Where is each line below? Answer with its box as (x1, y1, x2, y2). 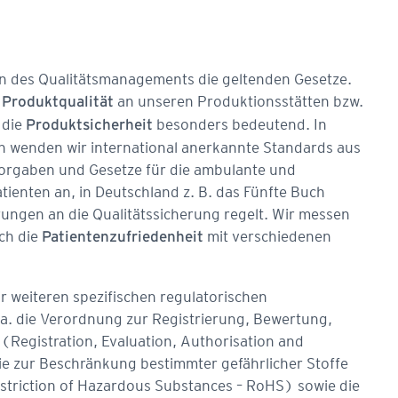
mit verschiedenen (203, 227, 331, 245)
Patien (42, 230, 86, 244)
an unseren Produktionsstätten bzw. (114, 92, 363, 110)
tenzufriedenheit (86, 230, 203, 244)
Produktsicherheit (26, 118, 153, 132)
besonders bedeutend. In (153, 115, 327, 133)
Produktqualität (2, 95, 114, 109)
